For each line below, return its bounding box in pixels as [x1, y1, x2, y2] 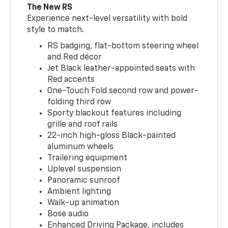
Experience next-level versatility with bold [27, 14, 188, 23]
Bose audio [47, 210, 89, 218]
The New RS [27, 3, 73, 12]
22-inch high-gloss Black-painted [47, 131, 176, 140]
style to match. [27, 25, 84, 34]
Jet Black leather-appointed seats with [47, 64, 195, 73]
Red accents [47, 75, 95, 84]
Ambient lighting [47, 187, 111, 196]
